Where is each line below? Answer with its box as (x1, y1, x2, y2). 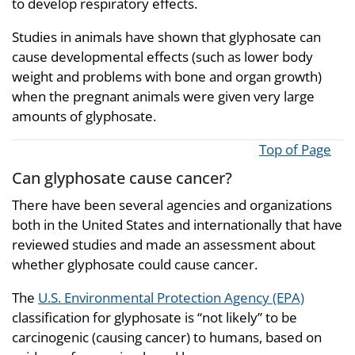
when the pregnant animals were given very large (12, 87, 315, 106)
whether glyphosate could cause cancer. (12, 254, 258, 273)
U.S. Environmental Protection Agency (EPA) (38, 288, 304, 307)
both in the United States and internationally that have (12, 215, 342, 234)
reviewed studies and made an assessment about (12, 235, 315, 254)
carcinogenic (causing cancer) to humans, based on (12, 327, 322, 346)
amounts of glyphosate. (12, 107, 156, 126)
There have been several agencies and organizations (12, 195, 332, 214)
